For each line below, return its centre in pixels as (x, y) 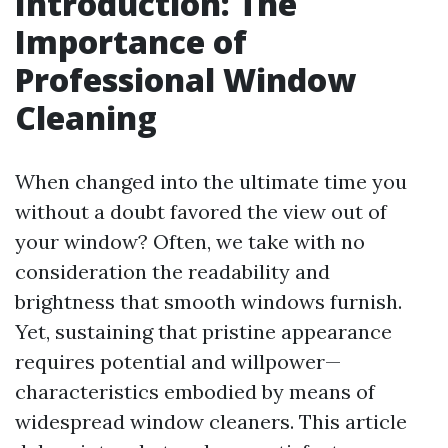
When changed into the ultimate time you (211, 181)
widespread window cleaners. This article (211, 421)
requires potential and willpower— (178, 361)
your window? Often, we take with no (190, 241)
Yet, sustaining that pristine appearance (203, 331)
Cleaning (86, 117)
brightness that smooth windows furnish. (208, 301)
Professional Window (185, 79)
